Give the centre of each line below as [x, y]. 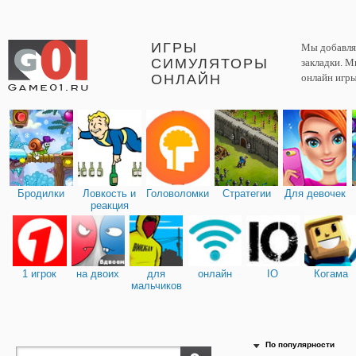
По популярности [300, 345]
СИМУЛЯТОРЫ [210, 64]
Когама [331, 273]
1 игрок [40, 273]
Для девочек [315, 193]
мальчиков [156, 285]
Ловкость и [110, 193]
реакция [109, 205]
